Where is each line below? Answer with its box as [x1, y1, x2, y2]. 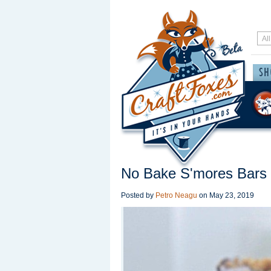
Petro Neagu [155, 191, 197, 200]
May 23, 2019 [209, 191, 254, 200]
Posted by [121, 191, 155, 200]
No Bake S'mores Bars [121, 165, 267, 181]
